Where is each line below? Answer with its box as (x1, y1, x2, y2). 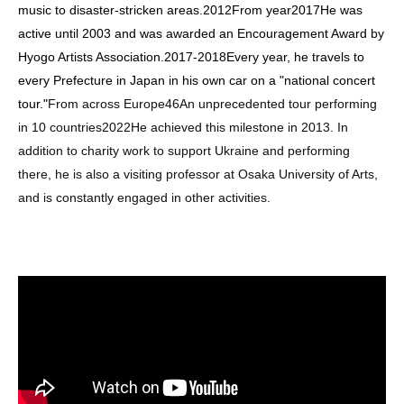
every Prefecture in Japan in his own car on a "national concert (18, 73, 375, 87)
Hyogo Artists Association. (18, 50, 164, 64)
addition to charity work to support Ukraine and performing (18, 143, 350, 158)
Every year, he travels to (226, 50, 364, 64)
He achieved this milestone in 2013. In (131, 120, 348, 134)
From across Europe (48, 96, 165, 111)
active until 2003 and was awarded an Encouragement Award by (18, 26, 384, 41)
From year (232, 3, 291, 17)
